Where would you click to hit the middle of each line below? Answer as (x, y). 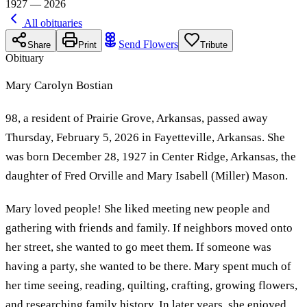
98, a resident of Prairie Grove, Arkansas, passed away (137, 118)
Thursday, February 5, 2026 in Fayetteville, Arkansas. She (145, 137)
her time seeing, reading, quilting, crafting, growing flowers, (151, 285)
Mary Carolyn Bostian (59, 85)
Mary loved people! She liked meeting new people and (138, 208)
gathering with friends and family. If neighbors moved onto (149, 228)
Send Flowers (148, 44)
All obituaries (52, 23)
